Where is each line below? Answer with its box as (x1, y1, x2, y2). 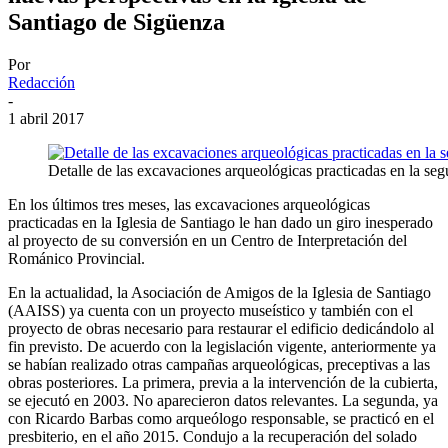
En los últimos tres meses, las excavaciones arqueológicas (8, 195, 370, 213)
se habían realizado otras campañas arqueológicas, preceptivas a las (8, 355, 430, 373)
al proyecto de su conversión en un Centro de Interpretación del (8, 231, 407, 249)
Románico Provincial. (8, 249, 145, 267)
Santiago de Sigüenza (8, 8, 225, 35)
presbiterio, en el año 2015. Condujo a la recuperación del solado (8, 427, 417, 445)
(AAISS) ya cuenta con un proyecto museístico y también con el (8, 301, 413, 319)
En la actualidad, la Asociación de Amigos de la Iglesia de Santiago (8, 283, 431, 301)
